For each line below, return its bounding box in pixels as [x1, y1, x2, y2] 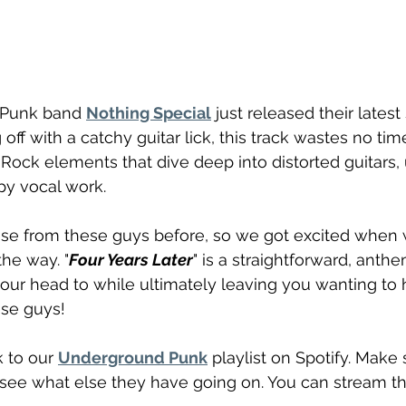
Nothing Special [86, 103, 211, 123]
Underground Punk [58, 348, 208, 368]
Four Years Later [69, 250, 193, 270]
